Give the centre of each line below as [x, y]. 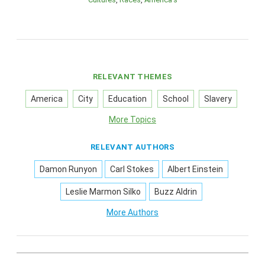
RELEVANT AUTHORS [132, 147]
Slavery [218, 99]
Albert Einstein [195, 169]
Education [128, 99]
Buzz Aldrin [175, 192]
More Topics [132, 120]
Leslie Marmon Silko [104, 192]
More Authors [132, 213]
